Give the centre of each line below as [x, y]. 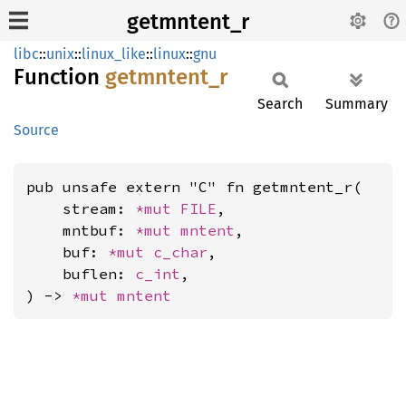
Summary [357, 104]
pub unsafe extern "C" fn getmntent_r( [194, 187]
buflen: [81, 274]
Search [280, 104]
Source [36, 130]
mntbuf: [81, 230]
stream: [81, 208]
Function [59, 77]
